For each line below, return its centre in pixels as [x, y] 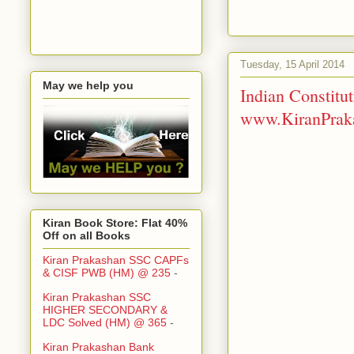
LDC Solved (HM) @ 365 [105, 323]
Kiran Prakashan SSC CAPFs [116, 260]
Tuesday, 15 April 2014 [292, 64]
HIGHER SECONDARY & [105, 310]
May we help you [88, 85]
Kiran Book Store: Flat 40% [115, 223]
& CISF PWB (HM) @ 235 [107, 273]
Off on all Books [87, 236]
